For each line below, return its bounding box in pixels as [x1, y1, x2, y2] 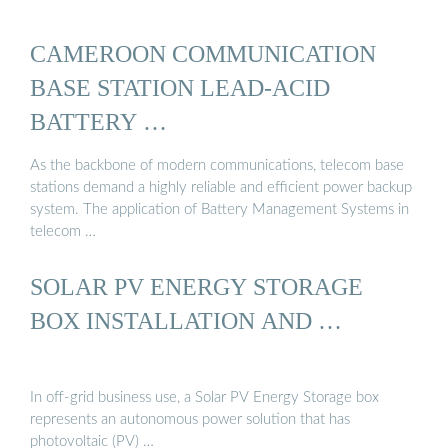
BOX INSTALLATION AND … [30, 306, 342, 334]
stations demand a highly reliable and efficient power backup [30, 179, 412, 195]
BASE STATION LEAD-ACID [30, 74, 330, 102]
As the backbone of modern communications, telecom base [30, 157, 404, 173]
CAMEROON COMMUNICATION [30, 40, 376, 68]
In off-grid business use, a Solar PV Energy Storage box [30, 390, 379, 406]
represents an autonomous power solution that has [30, 412, 350, 428]
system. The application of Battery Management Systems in [30, 201, 409, 217]
